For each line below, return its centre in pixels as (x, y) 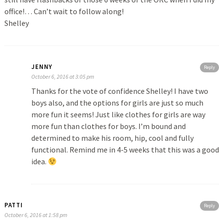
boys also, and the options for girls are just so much (117, 103)
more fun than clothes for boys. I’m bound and (108, 126)
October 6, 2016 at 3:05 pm (63, 77)
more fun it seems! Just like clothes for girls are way (118, 115)
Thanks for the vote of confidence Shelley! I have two (120, 91)
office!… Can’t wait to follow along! (64, 11)
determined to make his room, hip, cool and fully (112, 138)
